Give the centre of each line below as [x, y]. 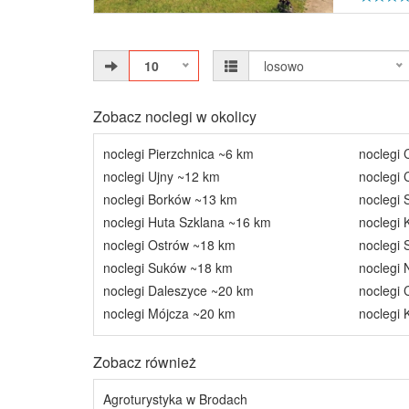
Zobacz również [145, 362]
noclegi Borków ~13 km [170, 199]
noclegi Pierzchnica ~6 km [178, 153]
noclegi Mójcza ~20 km [169, 313]
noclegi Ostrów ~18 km [169, 245]
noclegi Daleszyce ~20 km [178, 290]
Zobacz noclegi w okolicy [175, 116]
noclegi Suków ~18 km [168, 267]
